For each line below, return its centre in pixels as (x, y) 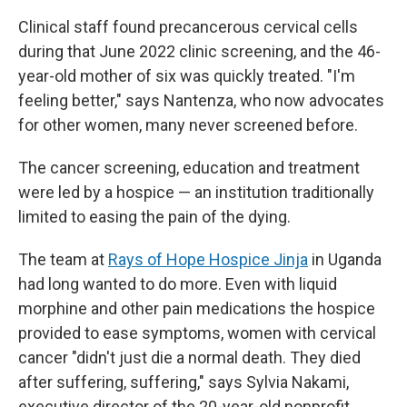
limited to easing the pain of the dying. (154, 217)
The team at (61, 259)
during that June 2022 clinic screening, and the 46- (199, 51)
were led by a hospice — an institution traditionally (196, 192)
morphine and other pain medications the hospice (197, 308)
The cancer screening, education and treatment (189, 168)
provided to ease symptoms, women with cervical (197, 333)
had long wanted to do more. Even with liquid (178, 284)
